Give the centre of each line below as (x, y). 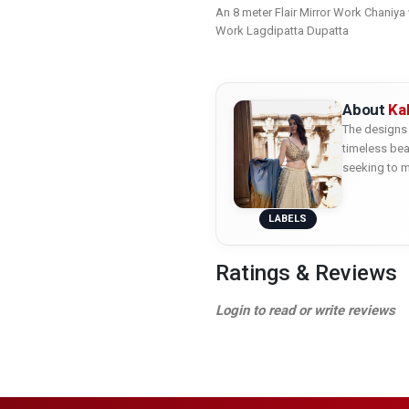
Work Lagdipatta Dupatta (282, 31)
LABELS (288, 219)
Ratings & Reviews (306, 273)
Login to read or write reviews (305, 311)
